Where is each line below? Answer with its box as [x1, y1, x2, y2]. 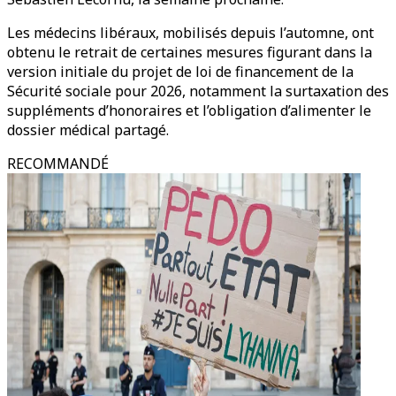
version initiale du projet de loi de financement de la [7, 62, 354, 81]
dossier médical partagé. [7, 120, 169, 140]
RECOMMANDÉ [7, 154, 109, 173]
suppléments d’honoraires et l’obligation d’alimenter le [7, 101, 371, 120]
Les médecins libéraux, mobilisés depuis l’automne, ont [7, 23, 374, 42]
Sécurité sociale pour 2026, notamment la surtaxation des [7, 81, 389, 101]
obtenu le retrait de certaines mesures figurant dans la [7, 42, 372, 62]
